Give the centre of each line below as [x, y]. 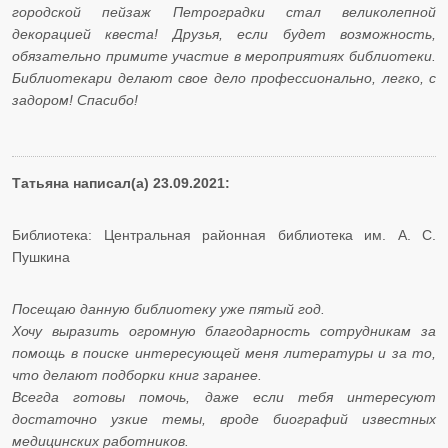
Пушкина [41, 257]
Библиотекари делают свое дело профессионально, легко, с [224, 78]
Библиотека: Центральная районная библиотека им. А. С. [224, 235]
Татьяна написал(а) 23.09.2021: [121, 183]
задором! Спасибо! [75, 100]
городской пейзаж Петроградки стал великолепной [224, 12]
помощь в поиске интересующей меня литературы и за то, [224, 353]
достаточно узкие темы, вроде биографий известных [224, 419]
